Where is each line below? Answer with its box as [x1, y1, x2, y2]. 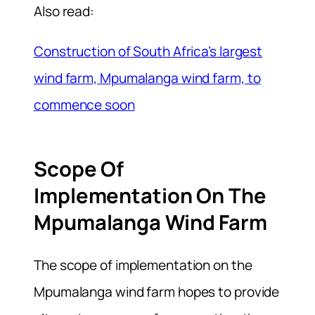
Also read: [34, 2, 94, 21]
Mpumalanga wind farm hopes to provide [34, 282, 280, 301]
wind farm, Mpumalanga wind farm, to [34, 69, 261, 88]
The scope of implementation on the [34, 255, 252, 274]
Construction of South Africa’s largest [34, 42, 263, 61]
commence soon [34, 96, 135, 115]
